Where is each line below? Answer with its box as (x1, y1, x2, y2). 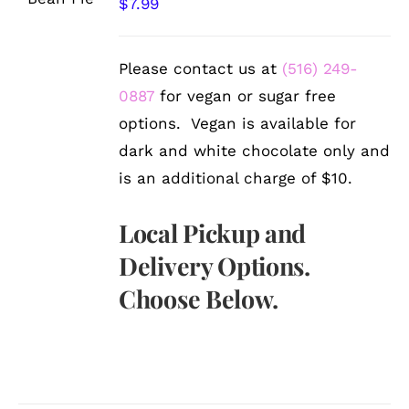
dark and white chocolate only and (119, 141, 391, 160)
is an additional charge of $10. (119, 168, 353, 187)
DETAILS (31, 8, 87, 23)
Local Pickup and (119, 215, 306, 249)
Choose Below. (119, 281, 278, 315)
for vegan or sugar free (154, 86, 337, 105)
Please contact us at (119, 58, 283, 78)
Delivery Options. (119, 248, 310, 282)
